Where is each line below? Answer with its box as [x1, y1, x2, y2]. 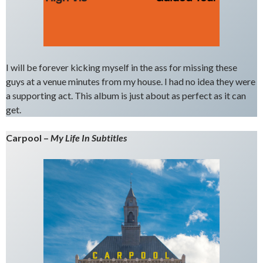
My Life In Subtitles [50, 132, 127, 143]
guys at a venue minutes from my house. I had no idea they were [6, 76, 255, 87]
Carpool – [6, 132, 50, 143]
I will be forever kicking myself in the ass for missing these [6, 62, 237, 73]
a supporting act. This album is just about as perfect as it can [6, 90, 246, 101]
